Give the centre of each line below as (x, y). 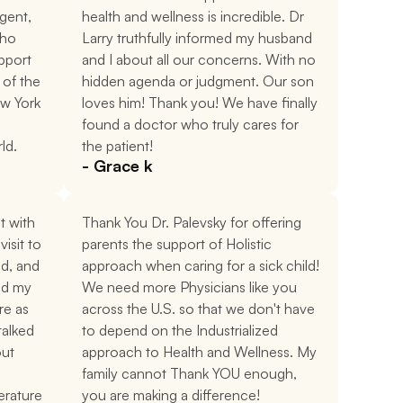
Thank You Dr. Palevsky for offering (192, 222)
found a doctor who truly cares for (190, 124)
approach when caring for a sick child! (201, 265)
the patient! (117, 146)
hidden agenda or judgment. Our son (198, 81)
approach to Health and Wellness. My (199, 352)
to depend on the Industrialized (180, 330)
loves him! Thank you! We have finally (200, 103)
